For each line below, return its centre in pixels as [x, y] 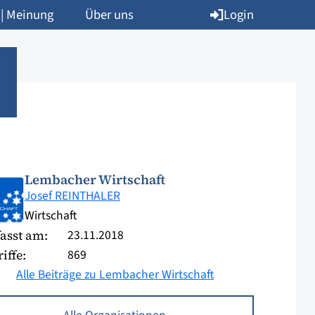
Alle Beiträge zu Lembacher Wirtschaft [115, 275]
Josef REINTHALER [72, 196]
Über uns [109, 15]
